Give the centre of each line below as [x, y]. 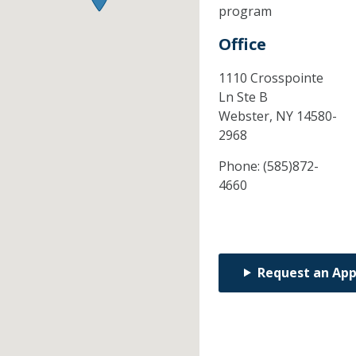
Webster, [247, 116]
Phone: [240, 166]
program [245, 11]
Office [242, 44]
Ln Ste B [243, 97]
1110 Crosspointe [271, 77]
